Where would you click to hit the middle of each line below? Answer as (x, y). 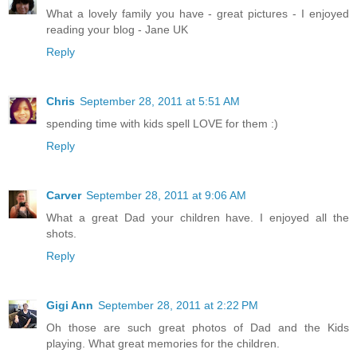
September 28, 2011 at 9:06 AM (166, 196)
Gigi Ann (70, 306)
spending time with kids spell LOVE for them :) (162, 124)
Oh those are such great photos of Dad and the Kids (198, 328)
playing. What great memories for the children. (163, 344)
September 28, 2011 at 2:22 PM (178, 306)
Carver (64, 196)
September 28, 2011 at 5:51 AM (160, 102)
